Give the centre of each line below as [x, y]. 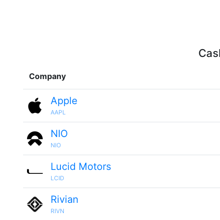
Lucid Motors [81, 166]
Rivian [65, 199]
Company [47, 76]
